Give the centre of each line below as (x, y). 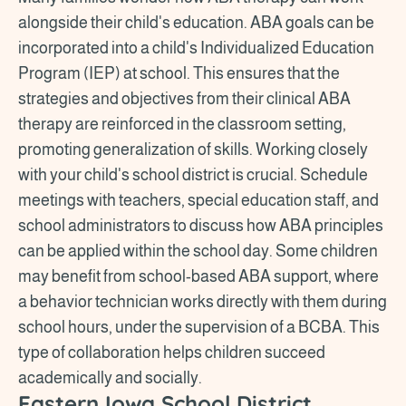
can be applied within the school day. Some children (198, 251)
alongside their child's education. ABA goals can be (196, 22)
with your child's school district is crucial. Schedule (193, 174)
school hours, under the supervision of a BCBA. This (199, 327)
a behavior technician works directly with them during (203, 301)
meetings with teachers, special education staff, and (198, 200)
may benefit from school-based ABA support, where (198, 276)
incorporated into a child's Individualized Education (196, 48)
